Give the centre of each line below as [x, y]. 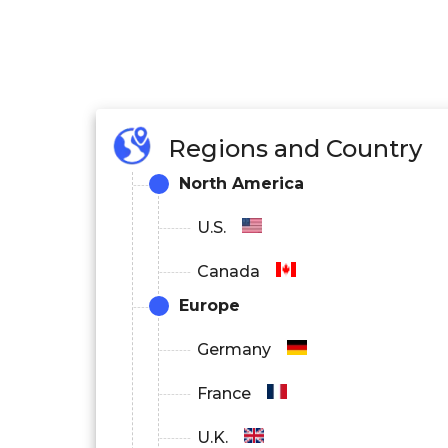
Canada [228, 272]
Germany [234, 350]
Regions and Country [295, 148]
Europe [209, 306]
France [224, 394]
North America [241, 184]
